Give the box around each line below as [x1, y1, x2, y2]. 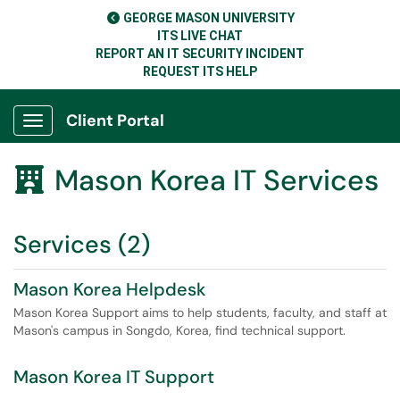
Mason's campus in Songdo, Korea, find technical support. [13, 322, 346, 338]
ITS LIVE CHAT [157, 29, 243, 43]
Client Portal [66, 110, 164, 131]
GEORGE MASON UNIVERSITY [123, 11, 295, 25]
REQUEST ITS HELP [143, 64, 257, 79]
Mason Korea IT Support [13, 365, 214, 388]
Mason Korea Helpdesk [13, 278, 206, 301]
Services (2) [13, 229, 150, 260]
